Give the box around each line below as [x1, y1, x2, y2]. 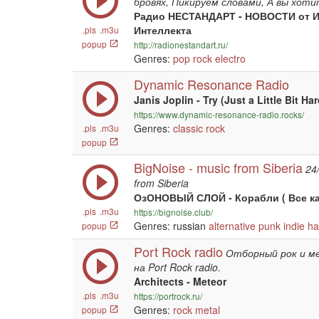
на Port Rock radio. [134, 260, 221, 274]
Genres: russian [134, 219, 209, 233]
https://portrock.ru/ [134, 290, 202, 302]
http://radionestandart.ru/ [134, 38, 228, 51]
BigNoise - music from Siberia [134, 158, 303, 177]
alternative [209, 219, 256, 233]
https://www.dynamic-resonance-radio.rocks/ [134, 108, 304, 120]
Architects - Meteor [134, 274, 226, 288]
